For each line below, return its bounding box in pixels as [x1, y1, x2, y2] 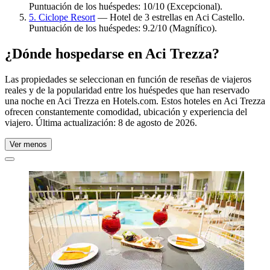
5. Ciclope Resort [29, 11, 95, 22]
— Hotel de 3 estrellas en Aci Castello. [95, 11, 245, 22]
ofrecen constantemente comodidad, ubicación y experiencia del [5, 106, 247, 117]
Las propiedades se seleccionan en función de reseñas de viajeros [5, 74, 251, 84]
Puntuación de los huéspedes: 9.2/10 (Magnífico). [29, 22, 217, 33]
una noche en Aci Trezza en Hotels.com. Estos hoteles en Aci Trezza [5, 95, 265, 106]
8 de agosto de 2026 [118, 117, 195, 128]
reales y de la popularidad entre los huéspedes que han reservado [5, 84, 250, 95]
